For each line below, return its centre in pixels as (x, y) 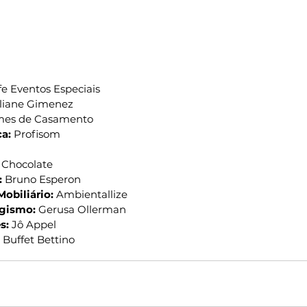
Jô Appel (33, 225)
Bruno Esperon (41, 180)
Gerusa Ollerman (82, 210)
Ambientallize (90, 195)
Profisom (37, 134)
